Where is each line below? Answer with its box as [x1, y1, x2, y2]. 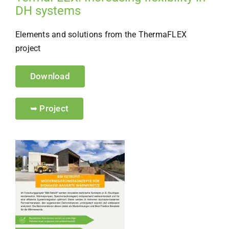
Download [30, 71, 71, 82]
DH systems [15, 4, 81, 18]
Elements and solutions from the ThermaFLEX [15, 30, 187, 40]
